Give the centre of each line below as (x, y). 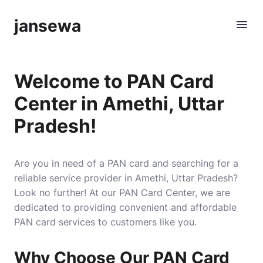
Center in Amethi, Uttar (119, 104)
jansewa (48, 26)
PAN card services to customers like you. (105, 222)
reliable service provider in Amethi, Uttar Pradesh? (126, 178)
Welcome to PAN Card (114, 81)
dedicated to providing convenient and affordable (125, 207)
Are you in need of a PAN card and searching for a (126, 163)
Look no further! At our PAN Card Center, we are (122, 193)
